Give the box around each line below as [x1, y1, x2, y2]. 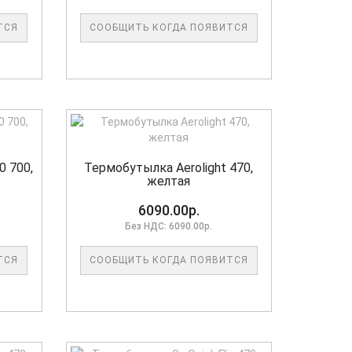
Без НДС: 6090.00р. [125, 221, 213, 233]
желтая [147, 174, 191, 189]
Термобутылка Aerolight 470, [84, 160, 254, 176]
